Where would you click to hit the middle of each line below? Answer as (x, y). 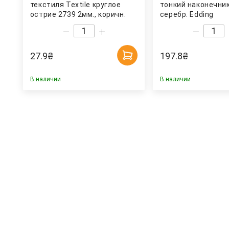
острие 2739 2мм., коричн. (78, 15)
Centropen (49, 24)
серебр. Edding (187, 15)
